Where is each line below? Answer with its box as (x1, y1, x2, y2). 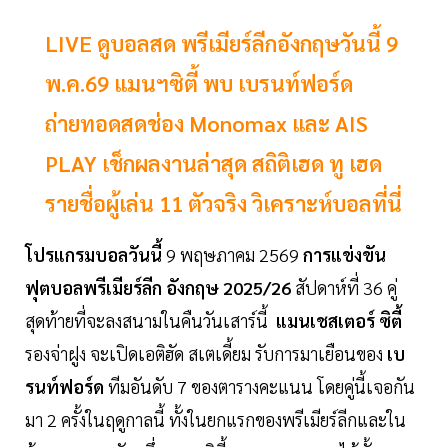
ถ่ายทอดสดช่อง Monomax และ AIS (45, 109, 368, 138)
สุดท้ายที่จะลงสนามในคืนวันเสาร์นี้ (25, 309, 276, 333)
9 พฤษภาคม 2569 (162, 243, 299, 267)
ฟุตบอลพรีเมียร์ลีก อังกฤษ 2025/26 (25, 276, 295, 300)
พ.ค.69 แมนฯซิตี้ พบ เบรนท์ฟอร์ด (45, 69, 353, 98)
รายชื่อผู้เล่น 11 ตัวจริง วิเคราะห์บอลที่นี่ (45, 189, 402, 218)
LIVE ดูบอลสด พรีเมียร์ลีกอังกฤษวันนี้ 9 (45, 29, 398, 58)
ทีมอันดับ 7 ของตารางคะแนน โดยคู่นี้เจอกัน (104, 375, 415, 399)
